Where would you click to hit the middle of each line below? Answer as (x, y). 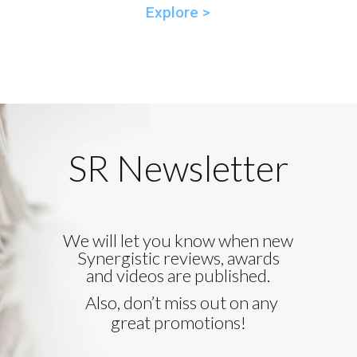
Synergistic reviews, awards (178, 258)
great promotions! (178, 322)
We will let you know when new (178, 240)
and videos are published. (178, 275)
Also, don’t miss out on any (178, 302)
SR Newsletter (178, 168)
